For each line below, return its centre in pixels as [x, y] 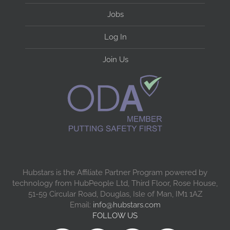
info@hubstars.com [127, 205]
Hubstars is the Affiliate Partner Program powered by [115, 172]
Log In [116, 37]
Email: [81, 205]
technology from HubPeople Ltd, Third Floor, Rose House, [115, 183]
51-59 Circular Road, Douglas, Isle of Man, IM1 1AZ [115, 194]
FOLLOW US [115, 216]
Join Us [116, 59]
